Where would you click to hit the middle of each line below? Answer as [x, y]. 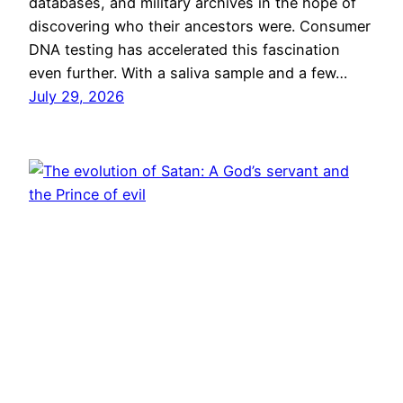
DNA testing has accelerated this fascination [184, 50]
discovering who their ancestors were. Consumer [200, 27]
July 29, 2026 [76, 97]
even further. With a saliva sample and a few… [188, 73]
